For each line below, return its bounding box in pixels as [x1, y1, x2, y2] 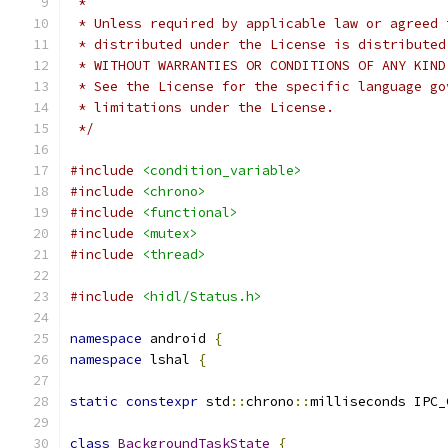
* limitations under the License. [70, 99, 334, 116]
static [70, 393, 118, 410]
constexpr [126, 393, 198, 410]
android [142, 330, 214, 347]
